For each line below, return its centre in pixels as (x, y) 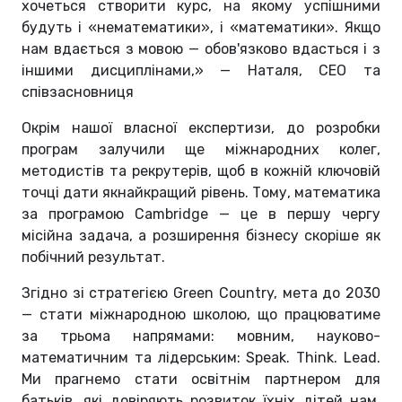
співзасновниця (78, 92)
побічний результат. (95, 257)
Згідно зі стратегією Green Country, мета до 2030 (201, 293)
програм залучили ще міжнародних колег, (201, 149)
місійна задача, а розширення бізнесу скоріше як (201, 235)
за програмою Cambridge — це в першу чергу (201, 214)
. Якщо (358, 27)
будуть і (55, 27)
